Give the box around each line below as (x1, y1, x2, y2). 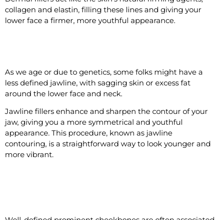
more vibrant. (5, 150, 54, 160)
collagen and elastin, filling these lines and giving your (5, 5, 201, 15)
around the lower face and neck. (5, 88, 122, 98)
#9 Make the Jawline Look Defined (5, 43, 186, 57)
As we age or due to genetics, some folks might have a (5, 67, 203, 77)
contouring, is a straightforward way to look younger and (5, 139, 211, 149)
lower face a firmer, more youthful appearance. (5, 16, 179, 26)
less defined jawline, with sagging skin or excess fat (5, 78, 191, 87)
